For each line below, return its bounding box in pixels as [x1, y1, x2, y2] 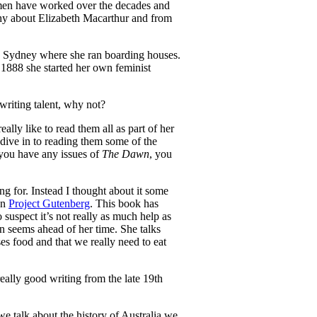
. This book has [90, 197, 158, 210]
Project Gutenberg [8, 197, 90, 210]
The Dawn [102, 148, 149, 161]
